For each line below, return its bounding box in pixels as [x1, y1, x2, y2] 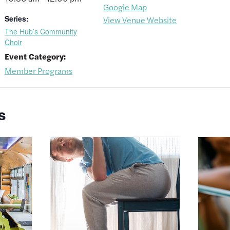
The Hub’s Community [4, 26, 77, 37]
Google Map [103, 1, 147, 13]
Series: [4, 13, 29, 24]
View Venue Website [103, 14, 177, 26]
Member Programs [4, 65, 72, 77]
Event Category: [4, 50, 66, 63]
